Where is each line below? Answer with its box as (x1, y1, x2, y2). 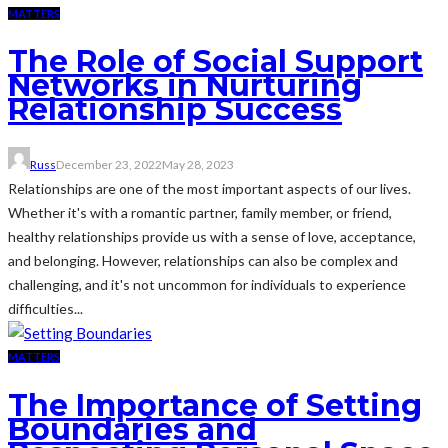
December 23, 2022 (56, 157, 162, 173)
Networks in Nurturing (8, 67, 362, 105)
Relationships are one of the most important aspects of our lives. (8, 180, 411, 198)
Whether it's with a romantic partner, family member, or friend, (8, 204, 392, 222)
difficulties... (8, 300, 83, 318)
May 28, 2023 (162, 157, 234, 173)
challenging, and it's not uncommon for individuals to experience (8, 276, 406, 294)
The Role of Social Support (8, 43, 423, 81)
